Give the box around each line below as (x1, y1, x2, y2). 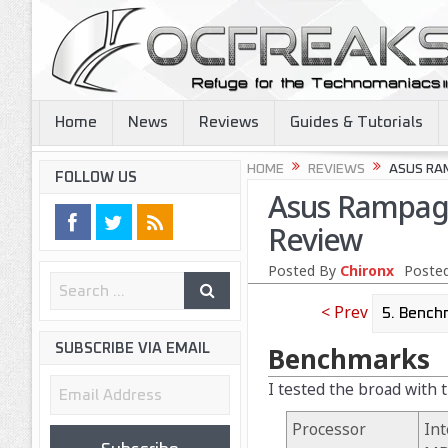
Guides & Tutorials (289, 115, 423, 130)
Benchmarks (267, 341, 430, 378)
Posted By (267, 261, 340, 281)
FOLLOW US (54, 170, 137, 185)
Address (48, 402, 102, 417)
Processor (292, 418, 366, 441)
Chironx (339, 261, 394, 281)
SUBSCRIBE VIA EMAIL (54, 341, 210, 356)
